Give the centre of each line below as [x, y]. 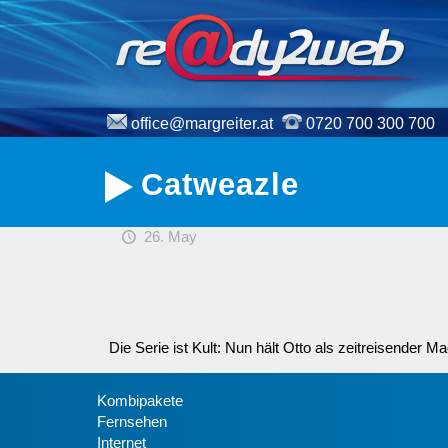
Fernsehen [132, 421]
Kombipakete [140, 400]
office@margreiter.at [202, 123]
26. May [170, 236]
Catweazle [219, 184]
